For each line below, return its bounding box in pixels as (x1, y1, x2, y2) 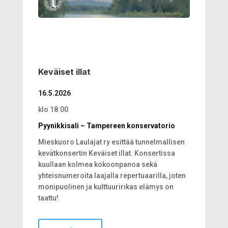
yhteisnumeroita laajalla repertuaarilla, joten (38, 172, 186, 180)
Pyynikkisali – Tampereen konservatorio (38, 122, 175, 130)
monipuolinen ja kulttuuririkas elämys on (38, 183, 174, 191)
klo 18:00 (38, 105, 68, 114)
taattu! (38, 194, 59, 203)
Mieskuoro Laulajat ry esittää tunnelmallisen (38, 138, 185, 147)
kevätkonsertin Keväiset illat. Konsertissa (38, 149, 175, 158)
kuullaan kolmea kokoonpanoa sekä (38, 160, 157, 169)
